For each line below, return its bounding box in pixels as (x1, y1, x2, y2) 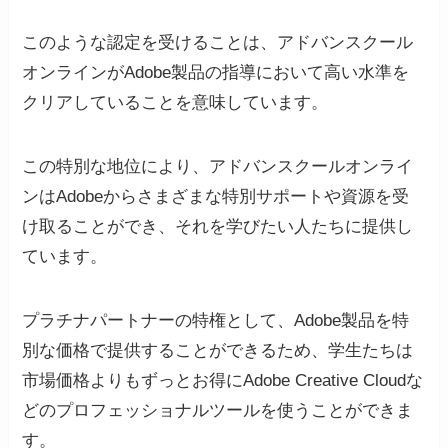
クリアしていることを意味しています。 (22, 93, 329, 113)
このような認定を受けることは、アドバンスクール (22, 33, 414, 53)
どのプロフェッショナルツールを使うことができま (22, 401, 414, 421)
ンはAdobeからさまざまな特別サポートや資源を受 (22, 187, 410, 207)
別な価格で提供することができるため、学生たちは (22, 341, 414, 361)
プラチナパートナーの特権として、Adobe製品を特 (22, 311, 410, 331)
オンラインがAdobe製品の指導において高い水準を (22, 63, 410, 83)
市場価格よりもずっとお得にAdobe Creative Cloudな (22, 371, 424, 391)
